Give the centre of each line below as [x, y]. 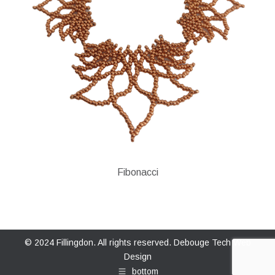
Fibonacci [137, 172]
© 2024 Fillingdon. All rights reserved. [99, 242]
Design [137, 257]
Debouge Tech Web [212, 242]
